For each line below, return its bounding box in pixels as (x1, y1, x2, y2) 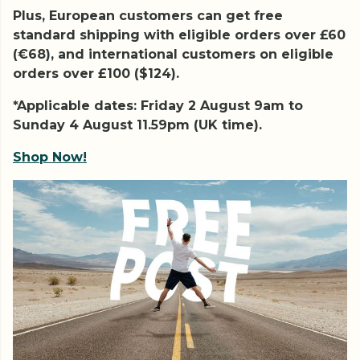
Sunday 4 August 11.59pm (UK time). (13, 117, 262, 133)
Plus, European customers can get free (13, 8, 283, 23)
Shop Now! (13, 149, 87, 165)
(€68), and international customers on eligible (13, 47, 333, 62)
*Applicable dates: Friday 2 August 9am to (13, 98, 303, 113)
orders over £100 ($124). (13, 66, 179, 81)
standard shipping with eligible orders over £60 (13, 27, 346, 43)
